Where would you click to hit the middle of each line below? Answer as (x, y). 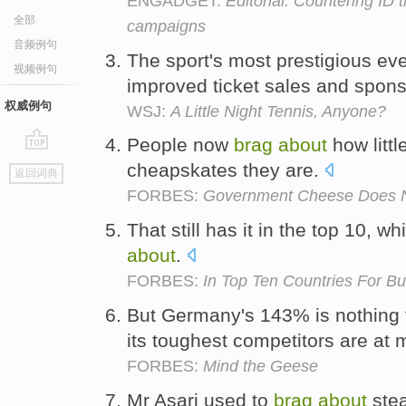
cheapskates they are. (226, 170)
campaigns (166, 26)
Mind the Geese (261, 366)
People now (180, 145)
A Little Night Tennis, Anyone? (278, 111)
